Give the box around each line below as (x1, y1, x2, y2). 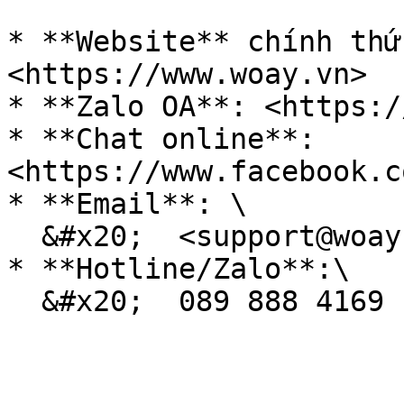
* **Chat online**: (7, 123, 316, 155)
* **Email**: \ (7, 188, 247, 220)
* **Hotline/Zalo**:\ (7, 252, 350, 285)
